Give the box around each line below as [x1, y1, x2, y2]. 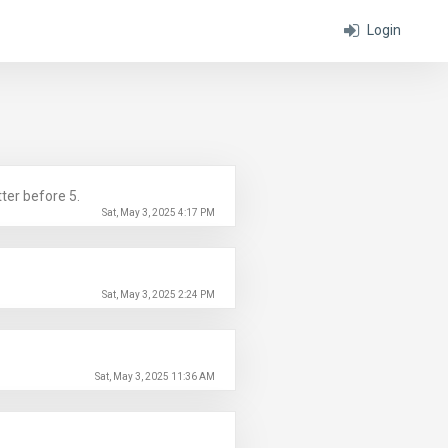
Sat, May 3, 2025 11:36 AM [95, 371, 215, 382]
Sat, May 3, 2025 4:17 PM [102, 207, 215, 218]
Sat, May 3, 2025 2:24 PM [102, 289, 215, 300]
